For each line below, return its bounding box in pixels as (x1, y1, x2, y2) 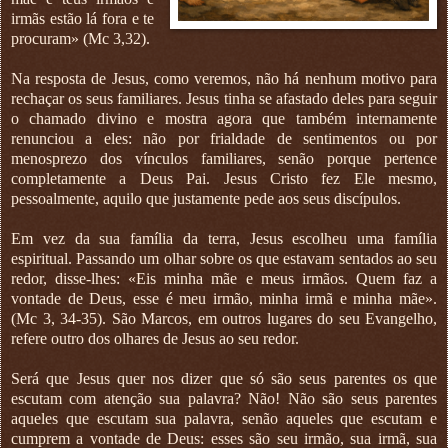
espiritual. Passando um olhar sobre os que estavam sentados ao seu (11, 249, 437, 267)
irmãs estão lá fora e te (11, 9, 155, 27)
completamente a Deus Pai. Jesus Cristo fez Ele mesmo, (11, 169, 437, 187)
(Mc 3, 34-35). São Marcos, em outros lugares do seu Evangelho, (11, 309, 437, 327)
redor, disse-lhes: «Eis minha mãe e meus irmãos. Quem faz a (11, 269, 437, 287)
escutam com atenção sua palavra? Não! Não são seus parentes (11, 389, 437, 407)
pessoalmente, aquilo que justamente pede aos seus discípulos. (11, 189, 401, 207)
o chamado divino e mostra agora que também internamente (11, 109, 437, 127)
